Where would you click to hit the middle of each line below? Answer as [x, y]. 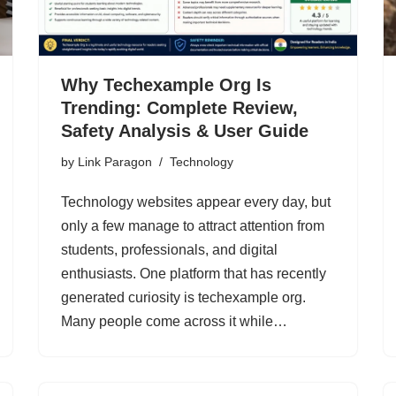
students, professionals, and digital [169, 250]
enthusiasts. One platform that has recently [194, 274]
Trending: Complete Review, [179, 108]
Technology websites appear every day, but [196, 202]
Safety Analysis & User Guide [185, 131]
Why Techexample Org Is [166, 85]
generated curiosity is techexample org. [183, 298]
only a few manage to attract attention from [193, 226]
